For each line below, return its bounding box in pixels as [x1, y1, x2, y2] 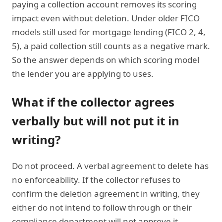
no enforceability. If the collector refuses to [12, 173, 180, 185]
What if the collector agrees [12, 93, 174, 110]
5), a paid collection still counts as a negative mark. [12, 40, 210, 52]
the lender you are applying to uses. [12, 67, 154, 79]
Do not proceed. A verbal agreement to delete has [12, 160, 209, 171]
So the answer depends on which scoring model [12, 54, 199, 65]
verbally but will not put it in [12, 112, 179, 129]
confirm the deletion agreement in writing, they [12, 187, 200, 199]
